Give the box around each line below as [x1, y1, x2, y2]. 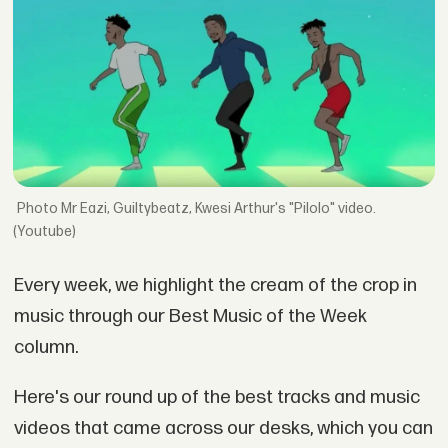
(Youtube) [13, 222, 77, 240]
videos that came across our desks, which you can [13, 417, 433, 441]
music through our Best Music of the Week [13, 305, 367, 329]
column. [13, 336, 78, 360]
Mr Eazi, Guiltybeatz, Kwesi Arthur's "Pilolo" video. [61, 199, 377, 217]
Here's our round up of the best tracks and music [13, 386, 420, 410]
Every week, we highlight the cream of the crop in [13, 274, 417, 298]
